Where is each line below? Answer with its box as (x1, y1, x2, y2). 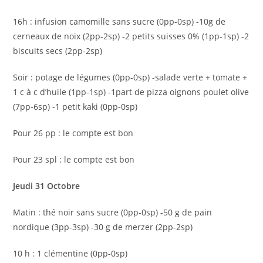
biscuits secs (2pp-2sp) (13, 45, 103, 56)
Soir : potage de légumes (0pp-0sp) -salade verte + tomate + (13, 72, 248, 83)
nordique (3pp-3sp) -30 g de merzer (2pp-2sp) (13, 221, 193, 232)
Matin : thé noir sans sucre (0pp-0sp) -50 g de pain (13, 207, 213, 218)
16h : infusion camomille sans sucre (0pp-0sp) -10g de (13, 16, 226, 27)
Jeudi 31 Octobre (13, 180, 80, 191)
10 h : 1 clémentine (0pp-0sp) (13, 248, 128, 259)
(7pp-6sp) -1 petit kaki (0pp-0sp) (13, 101, 138, 112)
